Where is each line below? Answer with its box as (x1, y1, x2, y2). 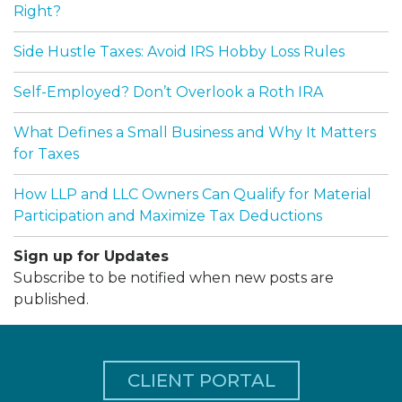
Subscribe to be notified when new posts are (13, 269, 334, 287)
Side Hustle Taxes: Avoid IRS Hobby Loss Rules (13, 43, 345, 61)
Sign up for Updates (13, 248, 169, 266)
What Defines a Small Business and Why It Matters (13, 124, 376, 142)
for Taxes (13, 145, 79, 163)
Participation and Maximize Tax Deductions (13, 207, 322, 225)
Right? (13, 3, 61, 21)
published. (13, 291, 89, 309)
